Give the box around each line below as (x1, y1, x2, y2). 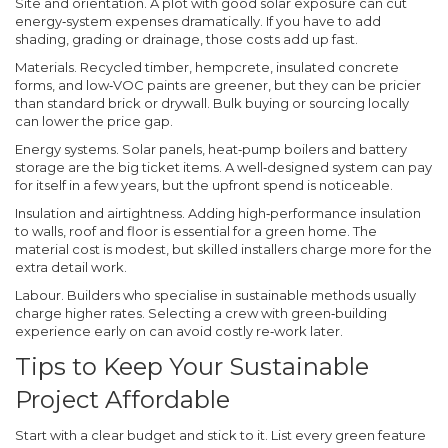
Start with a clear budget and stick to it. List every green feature (15, 427, 426, 443)
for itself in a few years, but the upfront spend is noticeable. (15, 177, 393, 193)
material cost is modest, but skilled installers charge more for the (15, 241, 432, 257)
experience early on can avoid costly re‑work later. (15, 323, 343, 339)
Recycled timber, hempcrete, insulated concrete (77, 59, 399, 75)
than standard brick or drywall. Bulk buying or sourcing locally (15, 95, 409, 111)
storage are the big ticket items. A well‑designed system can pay (15, 159, 432, 175)
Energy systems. (15, 141, 119, 157)
